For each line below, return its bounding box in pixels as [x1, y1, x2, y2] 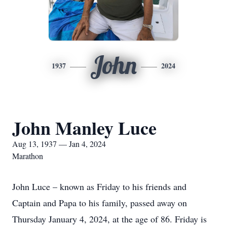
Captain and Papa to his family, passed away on [12, 197, 187, 209]
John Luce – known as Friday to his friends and [12, 180, 186, 193]
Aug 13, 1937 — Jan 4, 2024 [12, 138, 106, 149]
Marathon [12, 150, 43, 161]
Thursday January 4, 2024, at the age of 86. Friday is [12, 213, 207, 225]
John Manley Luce [12, 115, 157, 141]
